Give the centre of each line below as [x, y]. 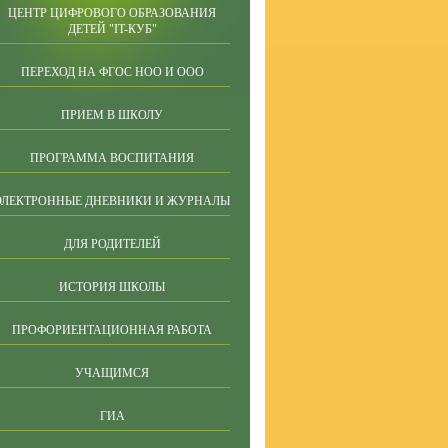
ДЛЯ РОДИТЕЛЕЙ [112, 244]
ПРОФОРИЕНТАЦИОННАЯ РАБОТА [112, 330]
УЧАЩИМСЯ [112, 373]
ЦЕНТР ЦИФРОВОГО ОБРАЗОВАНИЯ [112, 13]
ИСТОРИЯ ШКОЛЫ [112, 287]
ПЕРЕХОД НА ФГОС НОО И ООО [112, 72]
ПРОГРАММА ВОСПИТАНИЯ [112, 158]
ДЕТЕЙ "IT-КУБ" [112, 29]
